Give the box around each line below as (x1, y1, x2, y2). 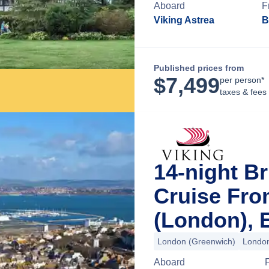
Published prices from (154, 63, 244, 73)
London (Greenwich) (157, 237, 235, 246)
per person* (220, 75, 264, 85)
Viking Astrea (154, 15, 214, 25)
